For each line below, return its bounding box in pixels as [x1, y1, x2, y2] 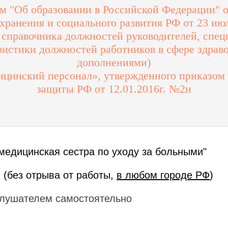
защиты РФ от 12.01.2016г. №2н [36, 82, 191, 95]
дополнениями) [77, 56, 151, 69]
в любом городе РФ [117, 169, 210, 181]
